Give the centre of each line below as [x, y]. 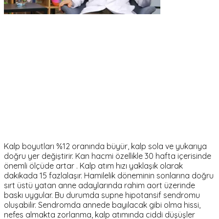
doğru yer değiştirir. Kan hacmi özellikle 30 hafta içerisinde [108, 156]
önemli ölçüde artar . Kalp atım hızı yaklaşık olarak [93, 165]
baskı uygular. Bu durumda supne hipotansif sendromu [102, 195]
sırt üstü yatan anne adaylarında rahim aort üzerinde [99, 185]
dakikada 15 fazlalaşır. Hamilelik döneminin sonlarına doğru [109, 175]
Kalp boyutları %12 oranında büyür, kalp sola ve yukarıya [105, 146]
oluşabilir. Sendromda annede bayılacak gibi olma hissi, [102, 205]
